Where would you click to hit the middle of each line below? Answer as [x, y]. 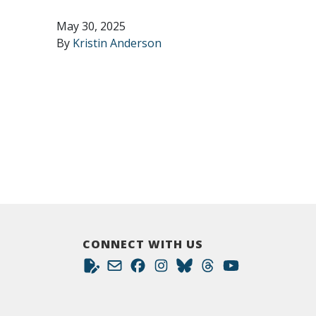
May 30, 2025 [91, 26]
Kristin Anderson [117, 43]
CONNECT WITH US [143, 244]
